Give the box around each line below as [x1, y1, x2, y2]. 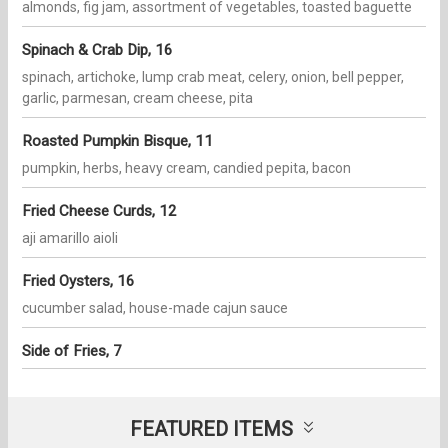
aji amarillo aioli [22, 230, 118, 247]
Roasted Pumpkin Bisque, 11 [22, 132, 213, 151]
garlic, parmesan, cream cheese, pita [22, 90, 253, 107]
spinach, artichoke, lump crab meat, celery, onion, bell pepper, [22, 69, 404, 86]
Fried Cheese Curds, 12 [22, 202, 177, 221]
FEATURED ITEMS [130, 417, 293, 442]
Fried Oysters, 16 [22, 272, 135, 291]
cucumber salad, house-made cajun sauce [22, 300, 288, 317]
